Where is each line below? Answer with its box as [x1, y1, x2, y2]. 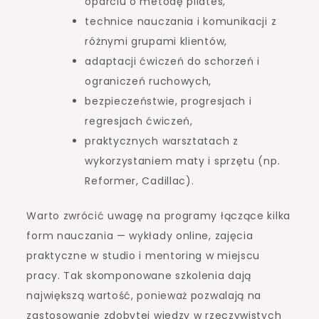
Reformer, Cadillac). [85, 174, 194, 189]
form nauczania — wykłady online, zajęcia [26, 229, 253, 244]
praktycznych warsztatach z [85, 134, 239, 149]
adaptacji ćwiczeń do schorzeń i [85, 54, 261, 69]
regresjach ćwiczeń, [85, 114, 193, 129]
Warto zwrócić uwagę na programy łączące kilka [26, 209, 291, 224]
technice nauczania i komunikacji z [85, 14, 277, 29]
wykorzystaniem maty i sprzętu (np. [85, 154, 281, 169]
